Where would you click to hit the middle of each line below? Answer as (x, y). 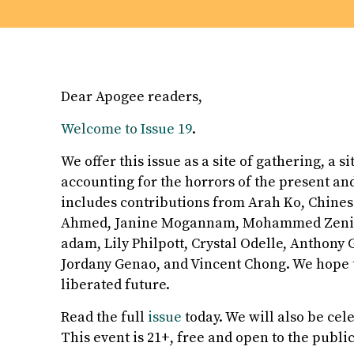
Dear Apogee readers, (132, 96)
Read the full (104, 317)
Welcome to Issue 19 (126, 129)
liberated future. (115, 284)
